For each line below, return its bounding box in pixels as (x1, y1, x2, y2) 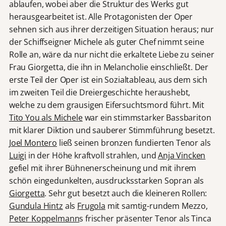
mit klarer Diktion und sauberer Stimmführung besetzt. (9, 124, 215, 136)
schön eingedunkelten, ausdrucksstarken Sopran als (9, 175, 204, 186)
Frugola (77, 200, 105, 211)
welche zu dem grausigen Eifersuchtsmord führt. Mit (9, 99, 204, 110)
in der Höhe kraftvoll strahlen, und (26, 149, 158, 161)
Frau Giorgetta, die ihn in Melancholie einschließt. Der (9, 61, 209, 73)
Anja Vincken (158, 149, 206, 161)
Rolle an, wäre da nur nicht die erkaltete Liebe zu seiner (9, 48, 214, 60)
